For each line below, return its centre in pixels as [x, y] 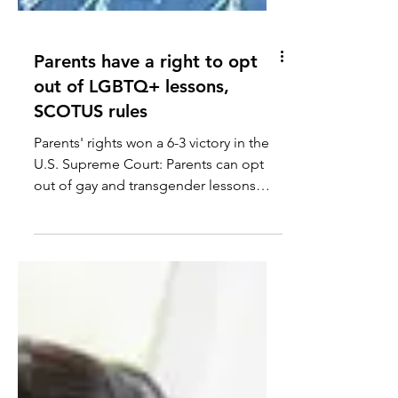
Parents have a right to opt [146, 232]
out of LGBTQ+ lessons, [131, 257]
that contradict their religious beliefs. [150, 377]
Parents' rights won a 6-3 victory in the [151, 313]
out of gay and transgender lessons [145, 356]
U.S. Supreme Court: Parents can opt [149, 334]
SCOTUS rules [91, 282]
